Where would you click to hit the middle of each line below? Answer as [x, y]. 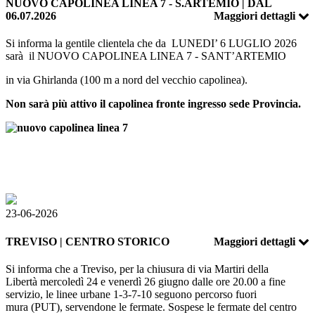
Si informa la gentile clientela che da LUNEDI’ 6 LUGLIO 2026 [151, 44]
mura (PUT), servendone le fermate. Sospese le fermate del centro [151, 307]
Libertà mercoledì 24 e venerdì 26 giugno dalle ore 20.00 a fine [146, 281]
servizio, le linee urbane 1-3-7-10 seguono [99, 294]
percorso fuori [226, 294]
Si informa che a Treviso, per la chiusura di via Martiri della [137, 269]
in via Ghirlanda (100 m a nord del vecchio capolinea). [127, 80]
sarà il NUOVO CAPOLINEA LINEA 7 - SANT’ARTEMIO [146, 56]
